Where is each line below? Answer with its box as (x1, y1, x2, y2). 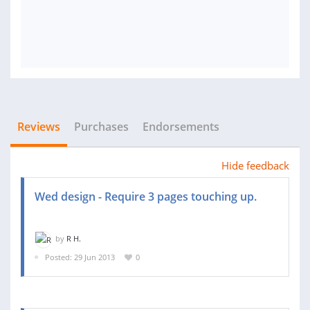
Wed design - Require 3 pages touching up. (35, 189, 257, 204)
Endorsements (143, 119, 219, 134)
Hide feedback (221, 158, 289, 172)
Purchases (74, 119, 129, 134)
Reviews (17, 119, 60, 134)
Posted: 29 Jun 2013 (45, 251, 115, 262)
